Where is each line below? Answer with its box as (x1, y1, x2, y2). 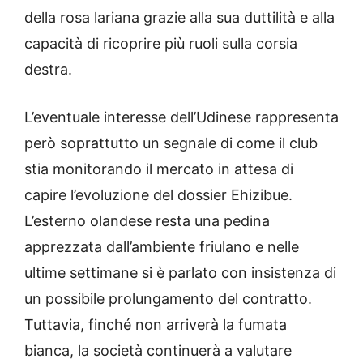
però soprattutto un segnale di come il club (24, 135, 318, 152)
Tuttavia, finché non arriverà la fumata (24, 316, 287, 334)
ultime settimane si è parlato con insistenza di (24, 264, 336, 282)
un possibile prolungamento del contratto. (24, 290, 312, 308)
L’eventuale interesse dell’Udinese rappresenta (24, 109, 339, 126)
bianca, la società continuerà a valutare (24, 342, 292, 360)
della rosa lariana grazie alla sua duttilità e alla (24, 9, 335, 27)
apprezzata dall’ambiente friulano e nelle (24, 238, 299, 256)
